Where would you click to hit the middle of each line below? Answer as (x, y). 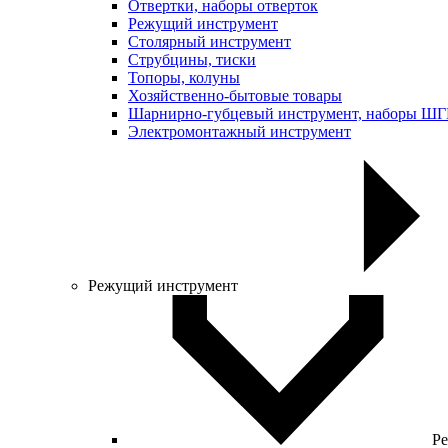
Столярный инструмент (209, 41)
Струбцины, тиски (192, 59)
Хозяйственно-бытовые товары (235, 95)
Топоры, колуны (184, 77)
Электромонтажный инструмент (239, 131)
